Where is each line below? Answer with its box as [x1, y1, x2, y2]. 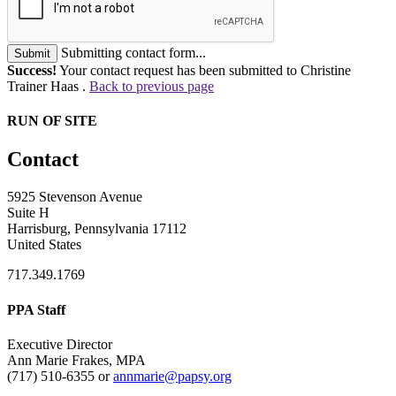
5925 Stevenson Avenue [7, 189, 142, 205]
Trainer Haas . [7, 78, 89, 94]
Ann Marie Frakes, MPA [7, 352, 146, 368]
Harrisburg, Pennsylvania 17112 [7, 221, 187, 237]
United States [7, 237, 81, 253]
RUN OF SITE [7, 113, 97, 129]
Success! [7, 62, 57, 78]
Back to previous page [89, 78, 214, 94]
